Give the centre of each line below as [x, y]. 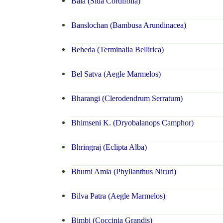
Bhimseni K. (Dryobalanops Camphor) [132, 123]
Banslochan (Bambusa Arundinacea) [128, 25]
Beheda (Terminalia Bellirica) [117, 50]
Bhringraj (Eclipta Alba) [109, 147]
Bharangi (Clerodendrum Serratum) [126, 99]
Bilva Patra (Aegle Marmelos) [118, 196]
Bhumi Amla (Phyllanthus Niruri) [123, 172]
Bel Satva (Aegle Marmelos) [115, 74]
